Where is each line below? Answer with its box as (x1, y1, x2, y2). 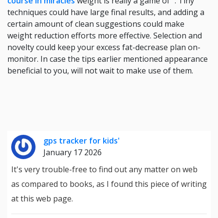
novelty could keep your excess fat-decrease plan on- (7, 42, 200, 53)
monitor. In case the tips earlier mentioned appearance (7, 54, 208, 64)
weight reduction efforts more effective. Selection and (7, 30, 202, 41)
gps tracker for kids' (43, 135, 120, 146)
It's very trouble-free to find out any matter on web (11, 164, 198, 175)
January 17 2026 (43, 147, 102, 158)
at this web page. (11, 193, 73, 204)
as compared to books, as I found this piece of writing (11, 179, 207, 189)
